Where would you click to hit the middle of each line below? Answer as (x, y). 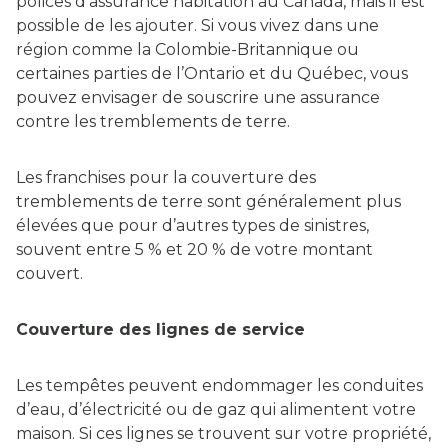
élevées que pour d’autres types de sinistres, (192, 226)
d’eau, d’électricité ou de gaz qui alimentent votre (216, 410)
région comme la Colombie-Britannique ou (187, 50)
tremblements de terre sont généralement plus (208, 202)
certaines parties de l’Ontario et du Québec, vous (212, 74)
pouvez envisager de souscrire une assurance (198, 98)
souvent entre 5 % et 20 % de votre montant (194, 250)
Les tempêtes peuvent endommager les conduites (219, 386)
